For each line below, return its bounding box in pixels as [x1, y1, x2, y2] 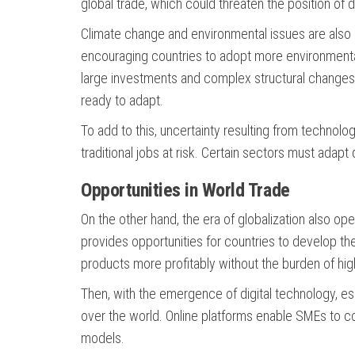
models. [81, 330, 124, 346]
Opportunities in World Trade [81, 179, 290, 201]
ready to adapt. [81, 92, 163, 109]
